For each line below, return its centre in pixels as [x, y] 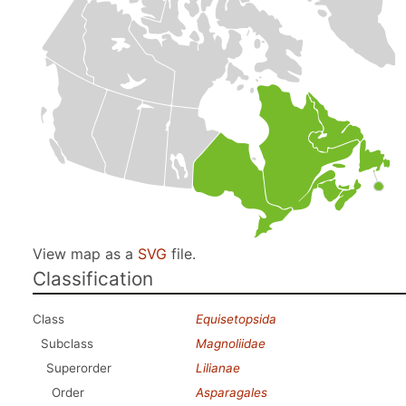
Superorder [79, 368]
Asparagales [232, 392]
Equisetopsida [236, 319]
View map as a [85, 254]
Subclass [67, 343]
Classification [93, 279]
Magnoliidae [231, 343]
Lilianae [218, 368]
